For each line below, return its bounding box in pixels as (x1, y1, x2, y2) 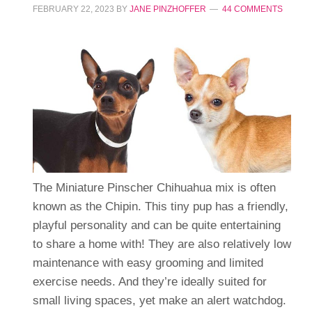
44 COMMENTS (221, 4, 283, 14)
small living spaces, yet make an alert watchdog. (32, 293, 286, 307)
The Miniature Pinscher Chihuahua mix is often (32, 180, 276, 194)
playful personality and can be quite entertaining (32, 218, 281, 232)
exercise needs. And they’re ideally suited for (32, 274, 267, 288)
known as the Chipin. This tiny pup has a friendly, (32, 199, 288, 213)
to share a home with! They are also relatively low (32, 237, 291, 251)
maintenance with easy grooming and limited (32, 256, 263, 270)
